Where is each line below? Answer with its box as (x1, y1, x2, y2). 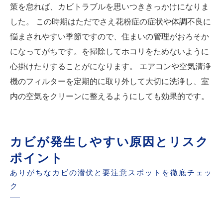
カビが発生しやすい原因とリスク (10, 135, 210, 149)
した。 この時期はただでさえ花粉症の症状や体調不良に (10, 17, 211, 26)
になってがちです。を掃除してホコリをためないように (10, 47, 209, 56)
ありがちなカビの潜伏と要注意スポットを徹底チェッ (10, 169, 213, 177)
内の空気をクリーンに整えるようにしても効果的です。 (10, 92, 209, 101)
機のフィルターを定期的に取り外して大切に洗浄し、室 (10, 77, 209, 86)
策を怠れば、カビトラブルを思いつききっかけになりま (10, 2, 209, 11)
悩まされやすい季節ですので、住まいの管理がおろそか (10, 32, 209, 41)
